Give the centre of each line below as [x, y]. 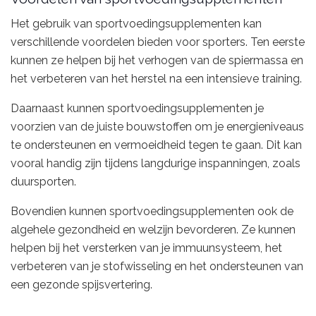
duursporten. [43, 182]
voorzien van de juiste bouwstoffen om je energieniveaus [157, 127]
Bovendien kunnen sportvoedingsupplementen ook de [152, 212]
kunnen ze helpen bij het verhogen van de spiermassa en [157, 61]
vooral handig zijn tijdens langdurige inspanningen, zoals [156, 164]
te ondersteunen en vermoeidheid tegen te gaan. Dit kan [156, 145]
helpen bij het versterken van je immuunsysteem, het [146, 248]
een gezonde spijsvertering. [81, 285]
